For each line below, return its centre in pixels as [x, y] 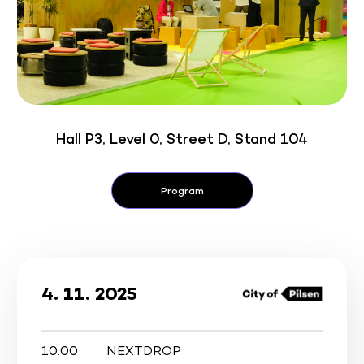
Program [182, 190]
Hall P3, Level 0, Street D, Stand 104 [182, 138]
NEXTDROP [144, 350]
